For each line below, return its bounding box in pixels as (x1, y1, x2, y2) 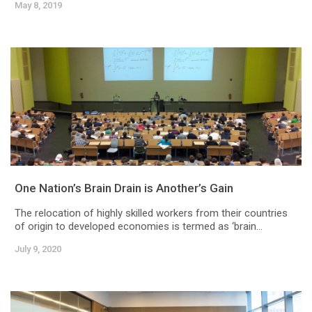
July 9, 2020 (15, 244, 61, 255)
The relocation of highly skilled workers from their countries (15, 207, 288, 220)
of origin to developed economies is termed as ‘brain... (15, 220, 263, 233)
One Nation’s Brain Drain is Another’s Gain (15, 181, 233, 196)
